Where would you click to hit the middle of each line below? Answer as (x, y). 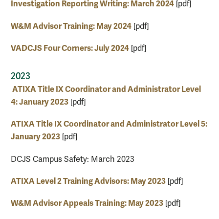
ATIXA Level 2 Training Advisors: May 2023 (88, 181)
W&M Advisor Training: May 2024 (71, 26)
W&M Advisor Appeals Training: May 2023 (87, 203)
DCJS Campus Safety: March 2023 (73, 159)
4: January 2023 (40, 102)
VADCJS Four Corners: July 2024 (70, 48)
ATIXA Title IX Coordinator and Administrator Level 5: (109, 124)
